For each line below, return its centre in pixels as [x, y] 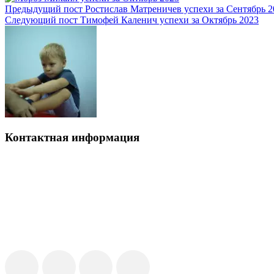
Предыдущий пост [44, 9]
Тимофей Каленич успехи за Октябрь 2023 [169, 20]
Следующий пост [41, 20]
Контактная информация [72, 138]
